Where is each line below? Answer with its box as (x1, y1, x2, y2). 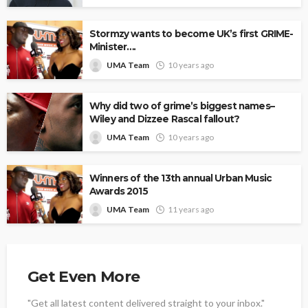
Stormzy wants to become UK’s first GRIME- (89, 27, 294, 39)
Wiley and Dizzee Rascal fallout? (89, 113, 240, 124)
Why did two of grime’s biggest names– (89, 100, 274, 111)
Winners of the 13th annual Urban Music (89, 172, 272, 184)
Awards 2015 (89, 185, 148, 197)
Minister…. (89, 41, 136, 52)
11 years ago (168, 203, 214, 214)
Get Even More (27, 267, 140, 286)
